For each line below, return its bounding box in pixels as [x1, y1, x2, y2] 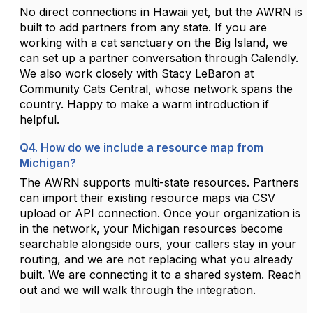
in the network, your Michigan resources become [20, 221, 283, 235]
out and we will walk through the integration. [20, 282, 256, 297]
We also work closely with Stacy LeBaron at [20, 66, 254, 80]
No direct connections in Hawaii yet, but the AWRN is [20, 4, 303, 19]
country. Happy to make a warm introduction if [20, 96, 269, 111]
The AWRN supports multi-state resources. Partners [20, 175, 299, 189]
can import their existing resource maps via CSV [20, 190, 275, 205]
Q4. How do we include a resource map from [20, 140, 263, 155]
